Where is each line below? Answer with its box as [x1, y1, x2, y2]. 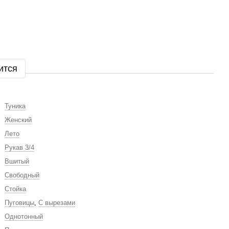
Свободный [5, 171, 39, 179]
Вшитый [5, 157, 29, 165]
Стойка [5, 185, 26, 193]
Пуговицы [5, 199, 34, 207]
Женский [5, 116, 32, 124]
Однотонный [5, 213, 43, 220]
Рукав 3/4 [5, 144, 34, 151]
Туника [5, 102, 26, 110]
